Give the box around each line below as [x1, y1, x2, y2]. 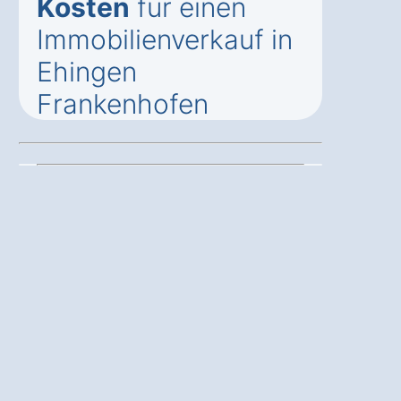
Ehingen [37, 55, 137, 88]
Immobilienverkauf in [37, 22, 293, 55]
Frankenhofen [37, 87, 209, 120]
